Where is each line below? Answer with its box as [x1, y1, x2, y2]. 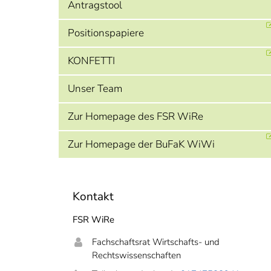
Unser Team [68, 82, 122, 96]
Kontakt [73, 189, 114, 204]
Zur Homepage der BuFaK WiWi [68, 137, 215, 151]
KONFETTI [68, 54, 115, 68]
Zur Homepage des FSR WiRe [68, 109, 203, 123]
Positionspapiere [68, 26, 144, 40]
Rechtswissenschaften [92, 249, 181, 261]
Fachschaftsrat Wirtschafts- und [92, 236, 220, 248]
